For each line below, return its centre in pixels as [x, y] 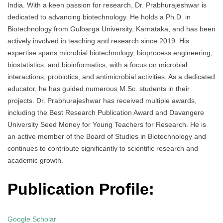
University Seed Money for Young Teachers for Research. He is [107, 124]
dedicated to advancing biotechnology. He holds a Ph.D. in [99, 17]
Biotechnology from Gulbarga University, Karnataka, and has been [111, 29]
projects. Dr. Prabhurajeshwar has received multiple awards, [102, 100]
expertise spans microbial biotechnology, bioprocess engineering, [110, 53]
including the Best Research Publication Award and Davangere [106, 112]
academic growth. [35, 160]
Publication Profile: [81, 189]
